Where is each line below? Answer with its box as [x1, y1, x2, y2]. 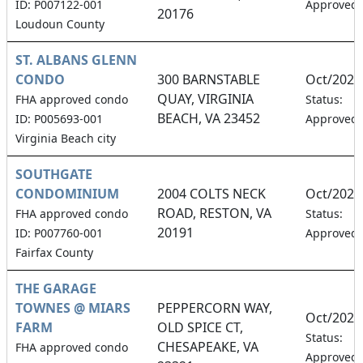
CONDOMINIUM [15, 184, 119, 203]
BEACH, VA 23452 [157, 109, 260, 127]
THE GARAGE [15, 279, 96, 297]
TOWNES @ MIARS [15, 298, 130, 317]
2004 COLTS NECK [157, 184, 266, 203]
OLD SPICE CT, [157, 318, 243, 336]
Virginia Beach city [15, 130, 116, 146]
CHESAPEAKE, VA [157, 337, 258, 356]
